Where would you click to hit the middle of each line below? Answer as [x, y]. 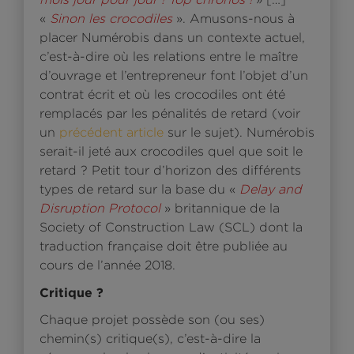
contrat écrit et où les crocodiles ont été [162, 94]
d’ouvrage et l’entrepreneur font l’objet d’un [174, 75]
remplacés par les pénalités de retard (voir [170, 113]
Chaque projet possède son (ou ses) [152, 319]
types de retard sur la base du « [139, 189]
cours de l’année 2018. [107, 265]
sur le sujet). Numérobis [239, 132]
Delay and [271, 189]
